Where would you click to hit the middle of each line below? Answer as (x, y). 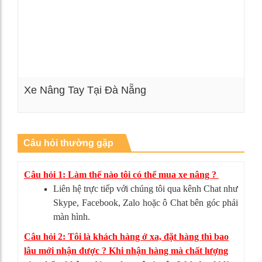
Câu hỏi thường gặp (68, 143)
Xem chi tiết (143, 122)
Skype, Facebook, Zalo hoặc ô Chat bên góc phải (146, 203)
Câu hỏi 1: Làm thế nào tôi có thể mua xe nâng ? (121, 175)
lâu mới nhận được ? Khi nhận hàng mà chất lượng (126, 251)
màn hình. (72, 217)
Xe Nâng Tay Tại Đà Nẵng (85, 90)
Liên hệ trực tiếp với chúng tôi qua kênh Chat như (146, 189)
